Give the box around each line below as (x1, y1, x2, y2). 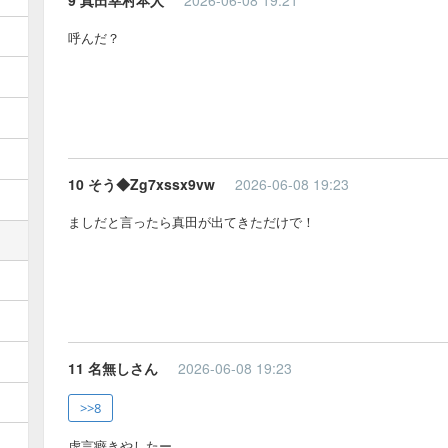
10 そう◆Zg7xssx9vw (68, 173, 215, 194)
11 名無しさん (68, 357, 158, 378)
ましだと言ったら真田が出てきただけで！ (68, 211, 315, 231)
